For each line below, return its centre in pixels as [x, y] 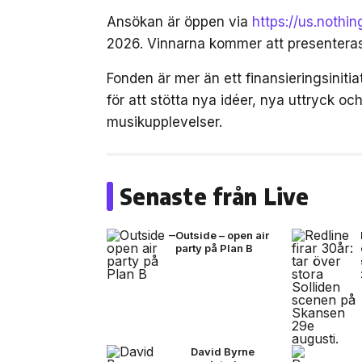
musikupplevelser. [164, 122]
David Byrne [223, 351]
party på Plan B [214, 248]
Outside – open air [222, 235]
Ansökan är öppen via [179, 22]
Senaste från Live [215, 196]
